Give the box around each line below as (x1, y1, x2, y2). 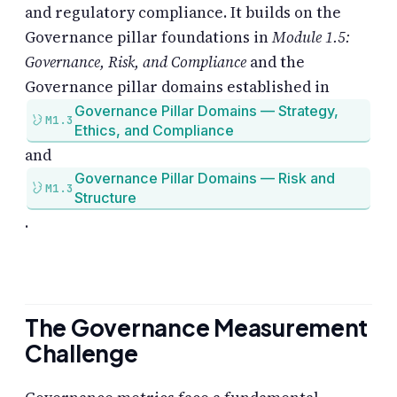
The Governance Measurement (25, 312, 369, 342)
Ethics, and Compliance (74, 121, 234, 139)
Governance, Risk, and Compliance (25, 51, 246, 73)
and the (246, 51, 305, 73)
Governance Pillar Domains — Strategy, (74, 101, 339, 120)
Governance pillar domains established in (25, 75, 330, 97)
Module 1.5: (272, 26, 350, 48)
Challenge (25, 338, 138, 368)
